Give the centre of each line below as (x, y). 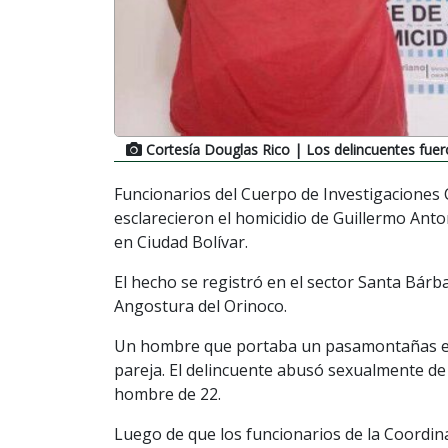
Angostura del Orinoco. (200, 305)
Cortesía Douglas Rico (218, 149)
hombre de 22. (167, 393)
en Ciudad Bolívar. (181, 241)
